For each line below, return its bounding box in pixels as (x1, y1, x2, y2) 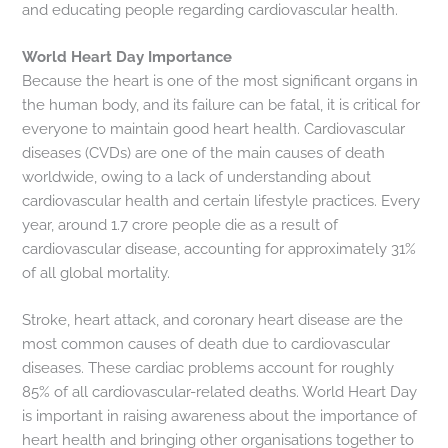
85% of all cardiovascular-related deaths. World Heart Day (22, 383, 418, 401)
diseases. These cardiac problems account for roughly (22, 359, 395, 377)
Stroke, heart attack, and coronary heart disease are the (22, 311, 404, 329)
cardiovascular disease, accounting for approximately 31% (22, 240, 417, 258)
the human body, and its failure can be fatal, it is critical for (22, 96, 421, 114)
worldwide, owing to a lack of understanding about (22, 168, 372, 186)
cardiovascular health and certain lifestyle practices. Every (22, 192, 421, 210)
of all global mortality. (22, 264, 171, 282)
